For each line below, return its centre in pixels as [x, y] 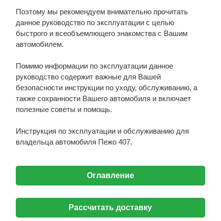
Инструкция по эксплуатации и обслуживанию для [102, 131]
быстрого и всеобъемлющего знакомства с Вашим [101, 33]
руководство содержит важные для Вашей [88, 77]
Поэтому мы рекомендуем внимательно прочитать [102, 12]
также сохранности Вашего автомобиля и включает [103, 98]
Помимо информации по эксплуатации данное [94, 66]
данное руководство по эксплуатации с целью [95, 22]
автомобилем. [39, 44]
